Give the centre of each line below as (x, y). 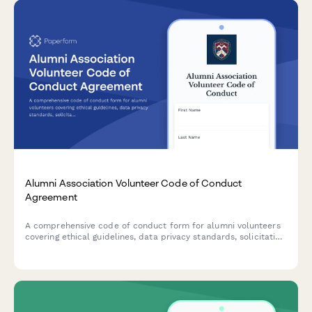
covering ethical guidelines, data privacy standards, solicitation (155, 237)
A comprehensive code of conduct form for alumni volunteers (153, 226)
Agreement (51, 196)
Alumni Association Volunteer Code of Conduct (134, 182)
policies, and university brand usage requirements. (129, 248)
